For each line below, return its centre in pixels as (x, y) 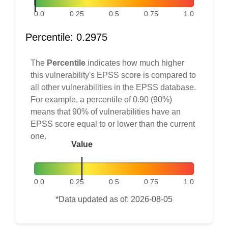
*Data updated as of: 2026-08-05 (114, 199)
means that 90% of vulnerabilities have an (106, 112)
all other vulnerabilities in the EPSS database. (113, 87)
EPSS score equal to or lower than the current (113, 124)
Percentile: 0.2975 (66, 37)
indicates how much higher (135, 63)
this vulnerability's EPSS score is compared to (113, 75)
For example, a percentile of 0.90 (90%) (101, 99)
